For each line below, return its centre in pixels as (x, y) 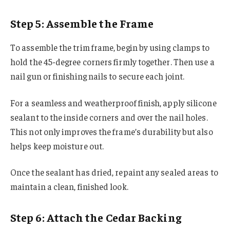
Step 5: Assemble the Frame (82, 23)
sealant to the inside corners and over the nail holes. (109, 117)
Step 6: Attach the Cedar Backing (96, 217)
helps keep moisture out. (57, 146)
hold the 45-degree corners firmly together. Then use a (112, 61)
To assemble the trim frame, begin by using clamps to (110, 47)
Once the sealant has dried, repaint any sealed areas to (114, 172)
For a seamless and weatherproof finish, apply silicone (113, 102)
